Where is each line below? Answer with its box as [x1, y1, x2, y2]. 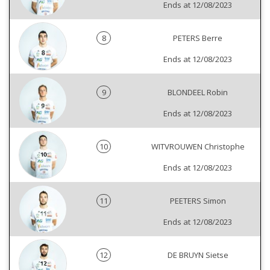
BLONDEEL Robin [168, 87, 228, 98]
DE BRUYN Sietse [167, 250, 228, 261]
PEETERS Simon [169, 195, 226, 207]
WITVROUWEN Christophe [151, 141, 245, 152]
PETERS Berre [173, 33, 222, 44]
